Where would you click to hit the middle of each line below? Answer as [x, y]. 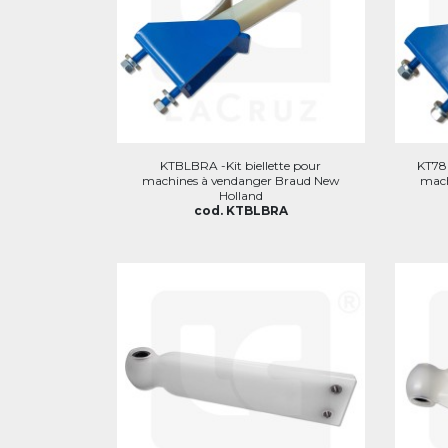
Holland [240, 195]
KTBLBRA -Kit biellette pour [241, 165]
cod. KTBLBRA [240, 210]
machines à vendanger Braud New [241, 180]
